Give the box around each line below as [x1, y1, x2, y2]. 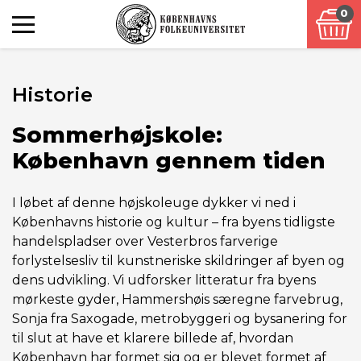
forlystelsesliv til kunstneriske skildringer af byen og [12, 253, 345, 268]
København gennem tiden [12, 147, 326, 174]
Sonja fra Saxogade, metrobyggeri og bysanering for [12, 311, 347, 326]
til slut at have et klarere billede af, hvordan [12, 330, 293, 346]
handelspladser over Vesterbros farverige [12, 234, 278, 249]
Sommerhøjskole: [12, 122, 222, 148]
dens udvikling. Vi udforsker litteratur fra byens [12, 272, 316, 288]
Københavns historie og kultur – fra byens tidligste [12, 214, 335, 230]
